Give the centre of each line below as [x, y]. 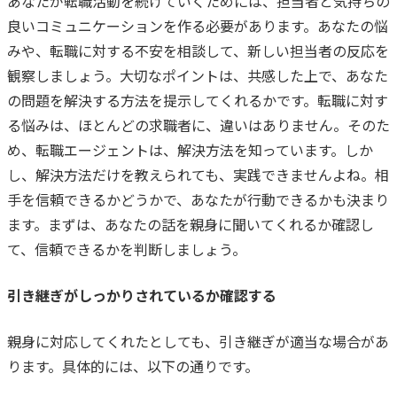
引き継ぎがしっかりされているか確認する [142, 295]
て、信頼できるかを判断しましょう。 [127, 249]
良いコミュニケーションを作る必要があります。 [162, 25]
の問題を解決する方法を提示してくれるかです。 [162, 100]
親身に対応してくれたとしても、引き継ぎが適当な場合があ [198, 341]
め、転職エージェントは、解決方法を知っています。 [176, 149]
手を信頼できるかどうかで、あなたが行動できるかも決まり [198, 199]
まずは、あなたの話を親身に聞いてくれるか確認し [211, 224]
